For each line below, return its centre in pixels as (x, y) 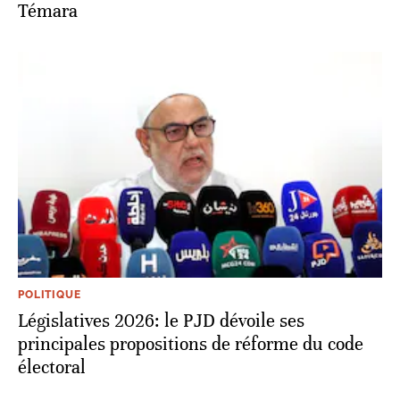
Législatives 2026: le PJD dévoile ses (161, 321)
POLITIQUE (50, 295)
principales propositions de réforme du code (191, 345)
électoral (52, 368)
